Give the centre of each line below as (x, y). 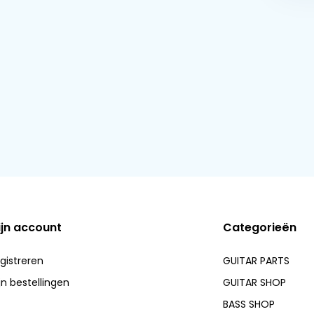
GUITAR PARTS (257, 261)
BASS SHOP (249, 304)
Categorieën (260, 227)
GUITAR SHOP (255, 282)
